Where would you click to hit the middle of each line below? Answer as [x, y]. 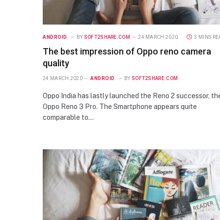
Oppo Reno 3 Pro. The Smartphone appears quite [120, 106]
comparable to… [68, 117]
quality [56, 63]
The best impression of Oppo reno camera [127, 51]
